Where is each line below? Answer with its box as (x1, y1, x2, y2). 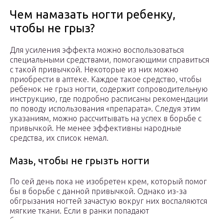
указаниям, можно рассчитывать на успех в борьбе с (10, 114, 201, 123)
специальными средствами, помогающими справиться (10, 55, 209, 65)
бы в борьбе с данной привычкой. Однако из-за (10, 187, 187, 196)
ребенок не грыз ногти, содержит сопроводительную (10, 85, 208, 94)
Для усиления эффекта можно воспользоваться (10, 45, 184, 55)
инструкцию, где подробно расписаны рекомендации (10, 94, 208, 104)
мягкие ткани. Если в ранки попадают (10, 206, 149, 216)
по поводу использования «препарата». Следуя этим (10, 104, 200, 113)
